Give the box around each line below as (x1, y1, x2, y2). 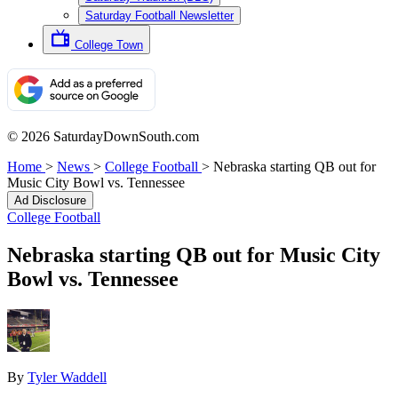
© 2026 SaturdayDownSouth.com (7, 129, 199, 144)
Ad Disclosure (14, 194, 86, 207)
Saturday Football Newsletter (85, 9, 234, 22)
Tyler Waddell (28, 369, 107, 385)
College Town (75, 38, 143, 52)
